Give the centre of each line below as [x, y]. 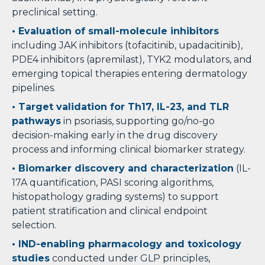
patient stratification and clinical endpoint [110, 211]
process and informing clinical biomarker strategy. [129, 149]
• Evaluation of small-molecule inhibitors [115, 31]
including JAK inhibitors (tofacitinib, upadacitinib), [127, 45]
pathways [36, 121]
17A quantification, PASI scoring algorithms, [113, 182]
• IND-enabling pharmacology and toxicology [127, 244]
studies [31, 258]
